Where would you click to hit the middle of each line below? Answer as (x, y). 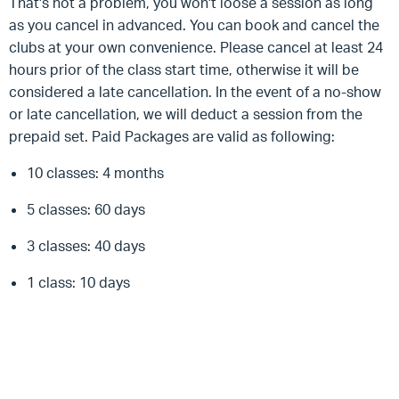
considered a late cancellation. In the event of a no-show (195, 92)
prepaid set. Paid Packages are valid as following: (172, 136)
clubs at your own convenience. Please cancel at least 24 (196, 47)
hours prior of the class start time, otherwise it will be (184, 69)
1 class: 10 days (80, 282)
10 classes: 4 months (95, 173)
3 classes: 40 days (86, 246)
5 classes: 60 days (86, 209)
